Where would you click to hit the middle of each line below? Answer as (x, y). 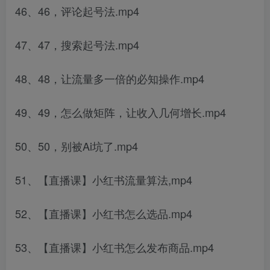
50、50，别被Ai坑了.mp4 (77, 146)
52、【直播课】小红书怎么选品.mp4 (104, 213)
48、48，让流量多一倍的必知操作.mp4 (110, 78)
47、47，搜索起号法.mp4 (77, 45)
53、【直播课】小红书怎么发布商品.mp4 (115, 247)
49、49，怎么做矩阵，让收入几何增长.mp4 (121, 112)
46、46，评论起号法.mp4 (77, 11)
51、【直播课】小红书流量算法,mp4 (104, 180)
